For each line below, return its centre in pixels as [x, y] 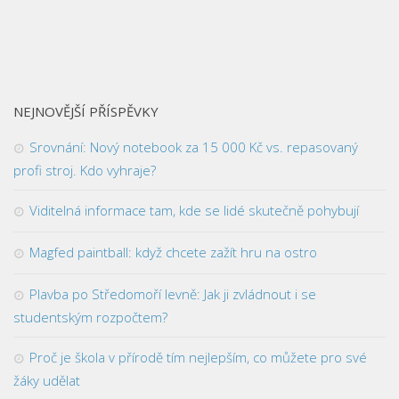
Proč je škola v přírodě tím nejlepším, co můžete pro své [198, 357]
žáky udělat [47, 380]
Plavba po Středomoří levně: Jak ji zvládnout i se [173, 293]
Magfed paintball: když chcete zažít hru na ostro [173, 252]
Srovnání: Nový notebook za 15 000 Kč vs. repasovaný [194, 147]
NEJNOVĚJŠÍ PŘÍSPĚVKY [86, 111]
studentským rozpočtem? [90, 317]
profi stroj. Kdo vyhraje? [85, 170]
